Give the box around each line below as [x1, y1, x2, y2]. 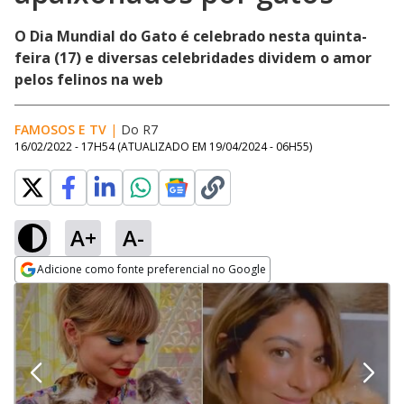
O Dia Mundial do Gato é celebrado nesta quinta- [14, 26, 367, 46]
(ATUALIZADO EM [117, 139, 209, 154]
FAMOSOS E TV [14, 121, 106, 138]
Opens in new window [14, 284, 161, 304]
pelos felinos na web [14, 69, 163, 89]
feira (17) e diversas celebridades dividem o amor [14, 48, 372, 68]
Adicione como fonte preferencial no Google [37, 262, 266, 277]
